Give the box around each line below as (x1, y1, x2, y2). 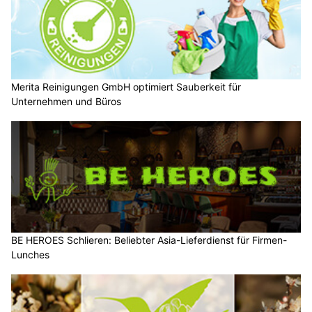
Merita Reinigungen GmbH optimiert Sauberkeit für (11, 81, 241, 93)
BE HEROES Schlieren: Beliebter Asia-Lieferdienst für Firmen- (11, 233, 287, 246)
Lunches (11, 248, 49, 260)
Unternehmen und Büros (11, 95, 121, 108)
